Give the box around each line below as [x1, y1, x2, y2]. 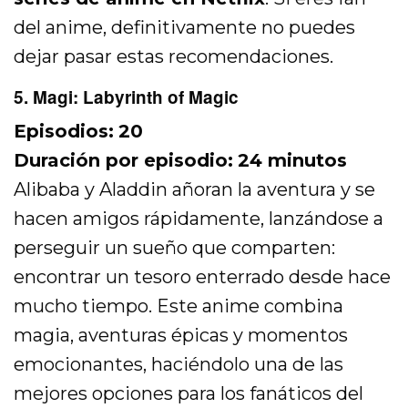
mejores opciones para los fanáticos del [14, 382, 364, 405]
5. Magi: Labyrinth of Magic [14, 85, 239, 110]
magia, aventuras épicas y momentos [14, 324, 349, 347]
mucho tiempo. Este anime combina [14, 295, 344, 318]
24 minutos [238, 149, 348, 172]
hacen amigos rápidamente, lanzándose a [14, 208, 384, 230]
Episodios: [14, 120, 114, 143]
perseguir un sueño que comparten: [14, 237, 336, 260]
